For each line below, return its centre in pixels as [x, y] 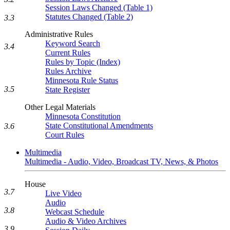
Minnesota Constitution [83, 116]
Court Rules [65, 135]
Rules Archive [68, 71]
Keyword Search [73, 43]
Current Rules [68, 53]
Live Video [63, 193]
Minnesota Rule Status [82, 80]
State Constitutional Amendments [99, 126]
